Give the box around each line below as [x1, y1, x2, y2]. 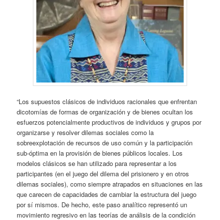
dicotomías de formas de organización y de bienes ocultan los [17, 107, 193, 116]
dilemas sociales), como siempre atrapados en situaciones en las [17, 179, 203, 189]
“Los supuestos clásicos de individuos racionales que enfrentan [17, 97, 197, 106]
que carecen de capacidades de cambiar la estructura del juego [17, 190, 197, 199]
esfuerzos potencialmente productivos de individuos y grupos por [17, 117, 202, 127]
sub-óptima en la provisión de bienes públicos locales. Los [17, 148, 183, 158]
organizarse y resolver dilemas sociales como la [17, 128, 154, 137]
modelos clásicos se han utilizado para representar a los [17, 159, 177, 168]
